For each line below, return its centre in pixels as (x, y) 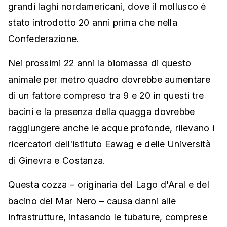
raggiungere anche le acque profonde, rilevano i (111, 128)
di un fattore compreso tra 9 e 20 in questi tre (106, 96)
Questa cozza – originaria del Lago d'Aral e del (109, 185)
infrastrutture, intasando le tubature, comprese (108, 217)
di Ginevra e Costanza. (57, 161)
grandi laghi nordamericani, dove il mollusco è (107, 7)
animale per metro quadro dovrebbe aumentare (109, 80)
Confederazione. (44, 39)
